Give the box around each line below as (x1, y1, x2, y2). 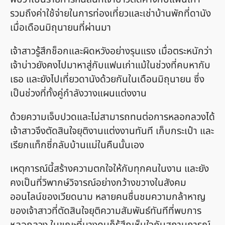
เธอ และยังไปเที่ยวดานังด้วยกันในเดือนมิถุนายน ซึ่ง (10, 72, 204, 87)
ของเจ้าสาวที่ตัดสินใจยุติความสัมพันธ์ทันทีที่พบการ (10, 204, 201, 219)
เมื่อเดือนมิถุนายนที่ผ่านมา (10, 20, 111, 35)
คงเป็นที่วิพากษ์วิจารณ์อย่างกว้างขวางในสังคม (10, 176, 186, 191)
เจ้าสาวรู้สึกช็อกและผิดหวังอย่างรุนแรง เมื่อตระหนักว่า (10, 44, 212, 59)
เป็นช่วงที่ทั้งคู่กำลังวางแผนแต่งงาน (10, 86, 147, 101)
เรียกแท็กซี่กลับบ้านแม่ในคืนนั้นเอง (10, 138, 144, 153)
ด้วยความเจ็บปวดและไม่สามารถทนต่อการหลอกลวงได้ (10, 110, 215, 125)
